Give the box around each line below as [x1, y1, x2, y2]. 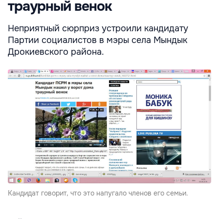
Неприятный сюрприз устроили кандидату [8, 22, 188, 34]
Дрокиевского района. [8, 46, 104, 57]
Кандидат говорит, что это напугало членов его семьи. [8, 189, 188, 198]
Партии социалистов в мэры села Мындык [8, 34, 187, 45]
